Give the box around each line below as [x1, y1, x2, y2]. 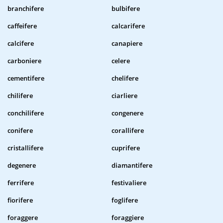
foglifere [111, 196, 138, 205]
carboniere [7, 56, 41, 66]
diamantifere [111, 161, 152, 170]
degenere [7, 161, 36, 170]
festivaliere [111, 178, 146, 188]
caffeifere [7, 21, 37, 31]
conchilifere [7, 109, 44, 118]
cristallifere [7, 143, 43, 153]
